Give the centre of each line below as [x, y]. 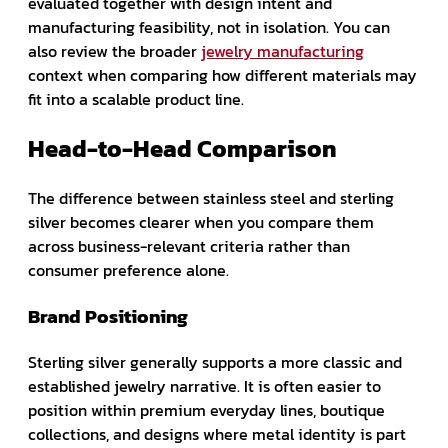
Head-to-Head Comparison [182, 148]
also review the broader [114, 50]
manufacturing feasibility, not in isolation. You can [209, 26]
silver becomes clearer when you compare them [201, 221]
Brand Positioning [108, 315]
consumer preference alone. [128, 269]
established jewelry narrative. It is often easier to [204, 385]
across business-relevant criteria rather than [189, 245]
